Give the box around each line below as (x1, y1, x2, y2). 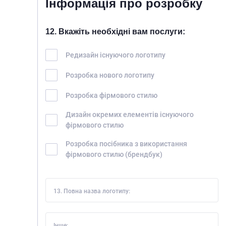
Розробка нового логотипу (66, 71, 154, 79)
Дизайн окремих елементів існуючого (66, 110, 194, 119)
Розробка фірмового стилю (66, 91, 157, 99)
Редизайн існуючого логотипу (66, 50, 165, 59)
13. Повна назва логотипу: (53, 188, 130, 195)
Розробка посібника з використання (66, 140, 187, 148)
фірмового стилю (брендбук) (66, 150, 162, 158)
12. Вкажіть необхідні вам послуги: (45, 27, 185, 36)
